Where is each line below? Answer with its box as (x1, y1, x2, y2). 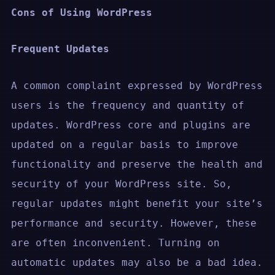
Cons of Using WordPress (11, 6, 152, 18)
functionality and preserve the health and (11, 158, 263, 170)
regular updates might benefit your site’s (11, 197, 263, 209)
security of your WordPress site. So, (11, 177, 232, 190)
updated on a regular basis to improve (11, 138, 238, 150)
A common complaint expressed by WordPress (11, 79, 263, 91)
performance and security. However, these (11, 217, 257, 229)
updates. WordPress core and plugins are (11, 118, 250, 131)
